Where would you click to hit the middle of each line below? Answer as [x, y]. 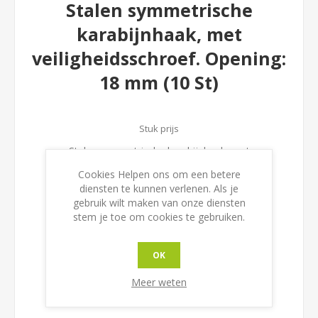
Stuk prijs [159, 129]
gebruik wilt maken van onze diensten [159, 203]
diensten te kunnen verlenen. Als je [159, 188]
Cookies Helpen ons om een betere [159, 174]
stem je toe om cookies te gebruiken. [159, 217]
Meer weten [159, 282]
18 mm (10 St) [159, 83]
